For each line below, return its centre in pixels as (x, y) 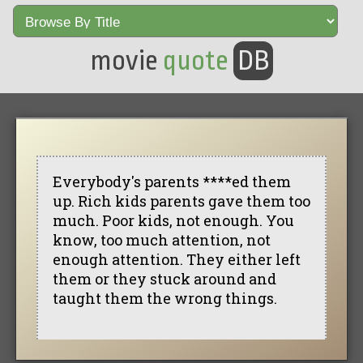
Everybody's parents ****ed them (171, 181)
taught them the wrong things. (164, 298)
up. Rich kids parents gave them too (181, 201)
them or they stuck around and (164, 278)
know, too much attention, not (161, 239)
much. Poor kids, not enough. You (173, 220)
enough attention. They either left (176, 259)
